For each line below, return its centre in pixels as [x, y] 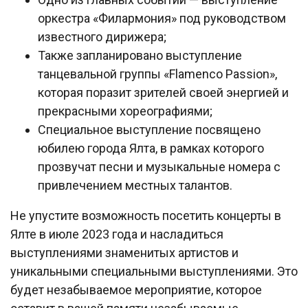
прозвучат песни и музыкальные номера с [159, 167]
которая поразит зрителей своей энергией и [163, 92]
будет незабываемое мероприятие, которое [136, 290]
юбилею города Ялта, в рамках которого [151, 148]
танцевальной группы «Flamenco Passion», [157, 74]
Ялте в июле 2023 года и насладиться [117, 234]
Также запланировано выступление [140, 55]
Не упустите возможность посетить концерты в [146, 216]
